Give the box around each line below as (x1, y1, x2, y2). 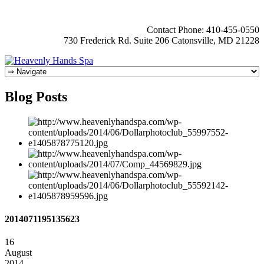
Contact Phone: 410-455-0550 (147, 25, 259, 35)
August (5, 247, 32, 258)
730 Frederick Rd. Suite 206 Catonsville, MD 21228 (64, 35, 259, 45)
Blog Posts (5, 88, 67, 104)
